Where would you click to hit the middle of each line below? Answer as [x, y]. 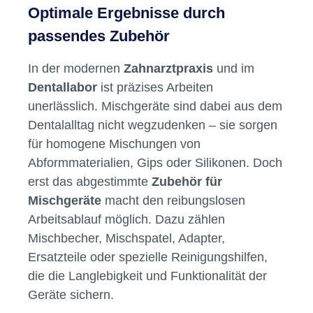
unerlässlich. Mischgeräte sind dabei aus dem [155, 106]
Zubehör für [187, 182]
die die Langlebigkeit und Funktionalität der [147, 276]
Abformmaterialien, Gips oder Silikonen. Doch [155, 163]
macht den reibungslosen [173, 201]
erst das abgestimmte [90, 182]
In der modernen [76, 68]
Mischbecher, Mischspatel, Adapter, [126, 238]
